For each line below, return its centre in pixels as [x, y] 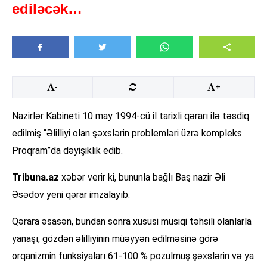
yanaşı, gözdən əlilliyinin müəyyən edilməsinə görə [115, 239]
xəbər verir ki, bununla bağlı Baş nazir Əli [142, 178]
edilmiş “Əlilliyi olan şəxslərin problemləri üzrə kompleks [127, 133]
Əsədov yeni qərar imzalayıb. [71, 195]
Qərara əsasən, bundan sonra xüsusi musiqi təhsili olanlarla [132, 222]
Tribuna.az [35, 178]
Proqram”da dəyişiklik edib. [67, 151]
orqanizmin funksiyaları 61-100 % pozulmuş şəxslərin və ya [133, 256]
